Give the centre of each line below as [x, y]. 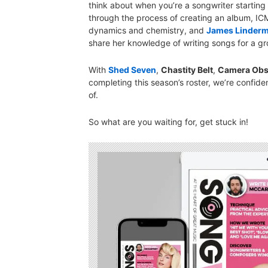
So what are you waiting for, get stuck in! [168, 122]
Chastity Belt [187, 70]
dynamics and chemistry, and [147, 31]
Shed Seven [132, 70]
